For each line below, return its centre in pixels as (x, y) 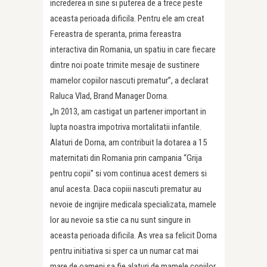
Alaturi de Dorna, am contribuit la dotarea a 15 (128, 143)
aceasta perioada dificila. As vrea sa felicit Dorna (133, 236)
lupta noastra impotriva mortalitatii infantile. (126, 127)
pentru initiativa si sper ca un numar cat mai (124, 251)
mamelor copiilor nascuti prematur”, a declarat (129, 81)
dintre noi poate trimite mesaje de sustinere (125, 65)
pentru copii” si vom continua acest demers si (128, 174)
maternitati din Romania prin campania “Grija (126, 158)
